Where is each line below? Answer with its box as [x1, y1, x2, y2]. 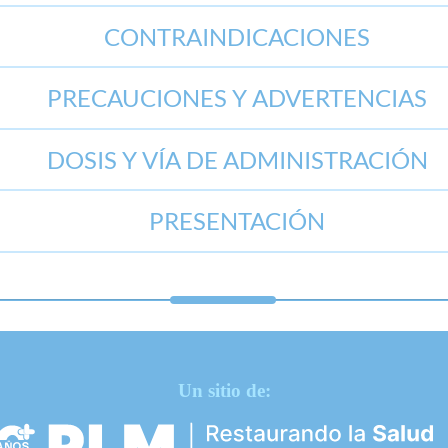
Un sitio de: [177, 379, 271, 401]
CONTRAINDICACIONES [104, 21, 371, 51]
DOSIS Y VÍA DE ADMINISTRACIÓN [46, 144, 428, 174]
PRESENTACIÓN [149, 206, 326, 235]
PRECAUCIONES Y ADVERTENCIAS [47, 83, 428, 112]
